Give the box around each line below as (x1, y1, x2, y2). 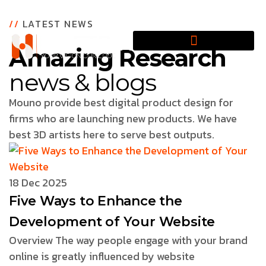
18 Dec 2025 (9, 174, 67, 191)
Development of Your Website (9, 213, 216, 230)
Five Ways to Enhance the (9, 192, 182, 209)
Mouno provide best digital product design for (9, 94, 233, 110)
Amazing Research (9, 43, 226, 72)
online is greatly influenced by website (9, 248, 195, 264)
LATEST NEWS (19, 16, 94, 31)
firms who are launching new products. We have (9, 110, 237, 126)
